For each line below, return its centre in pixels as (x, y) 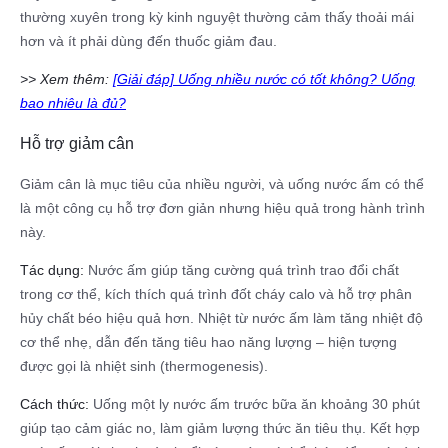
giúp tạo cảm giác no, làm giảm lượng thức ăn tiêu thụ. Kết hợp (220, 427)
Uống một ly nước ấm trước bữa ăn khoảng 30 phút (254, 403)
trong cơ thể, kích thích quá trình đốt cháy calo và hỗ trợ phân (216, 293)
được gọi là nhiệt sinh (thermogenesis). (144, 365)
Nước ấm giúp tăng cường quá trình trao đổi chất (241, 269)
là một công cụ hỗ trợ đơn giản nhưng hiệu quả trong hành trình (222, 207)
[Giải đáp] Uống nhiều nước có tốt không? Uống (264, 78)
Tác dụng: (52, 269)
